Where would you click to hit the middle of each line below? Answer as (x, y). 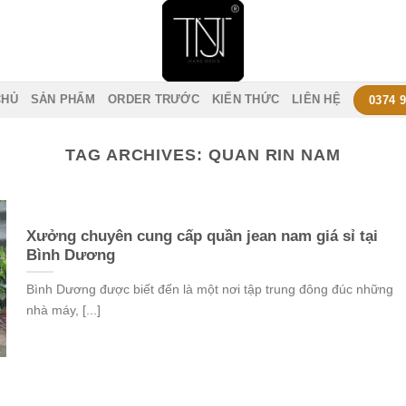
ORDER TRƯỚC (154, 99)
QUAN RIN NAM (274, 155)
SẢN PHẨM (63, 99)
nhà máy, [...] (63, 310)
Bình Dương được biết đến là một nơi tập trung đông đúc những (209, 290)
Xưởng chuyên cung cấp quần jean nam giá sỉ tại (202, 236)
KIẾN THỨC (246, 99)
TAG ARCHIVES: (137, 155)
